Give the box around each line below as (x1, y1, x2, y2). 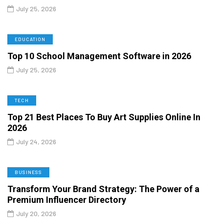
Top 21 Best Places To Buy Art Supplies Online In (7, 111, 200, 122)
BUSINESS (15, 169, 42, 175)
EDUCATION (15, 36, 45, 42)
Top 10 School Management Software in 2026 (7, 50, 191, 61)
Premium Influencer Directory (7, 194, 126, 205)
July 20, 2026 (16, 209, 56, 218)
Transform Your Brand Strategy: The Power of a (7, 183, 199, 194)
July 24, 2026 (16, 137, 56, 146)
